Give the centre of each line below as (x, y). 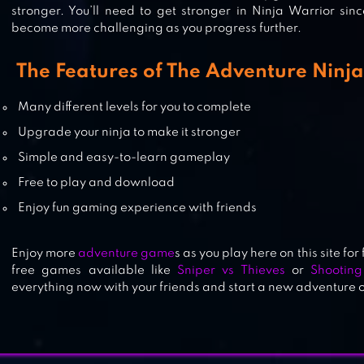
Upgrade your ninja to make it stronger (130, 132)
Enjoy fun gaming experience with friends (138, 208)
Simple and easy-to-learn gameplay (124, 158)
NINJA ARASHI (127, 56)
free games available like (95, 271)
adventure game (127, 253)
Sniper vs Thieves (231, 271)
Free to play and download (97, 183)
